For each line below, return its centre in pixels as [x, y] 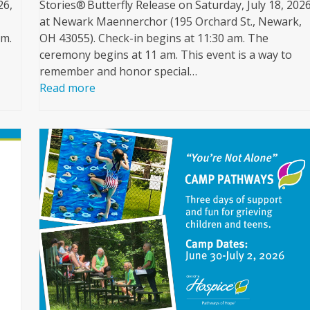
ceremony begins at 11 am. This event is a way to [166, 54]
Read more [68, 88]
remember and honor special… [119, 71]
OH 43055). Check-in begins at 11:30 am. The [154, 38]
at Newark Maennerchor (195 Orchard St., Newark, [171, 21]
